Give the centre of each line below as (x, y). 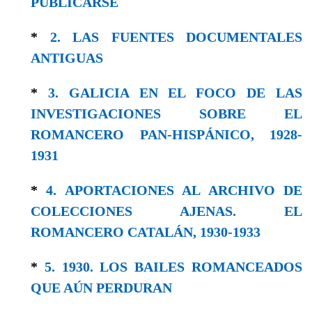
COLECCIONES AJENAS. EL (166, 211)
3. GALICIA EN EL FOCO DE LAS (175, 92)
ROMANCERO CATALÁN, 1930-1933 (146, 232)
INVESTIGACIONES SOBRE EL (166, 113)
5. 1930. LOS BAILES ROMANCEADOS (173, 266)
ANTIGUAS (67, 57)
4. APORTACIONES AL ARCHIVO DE (174, 190)
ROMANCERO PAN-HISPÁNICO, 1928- (166, 134)
